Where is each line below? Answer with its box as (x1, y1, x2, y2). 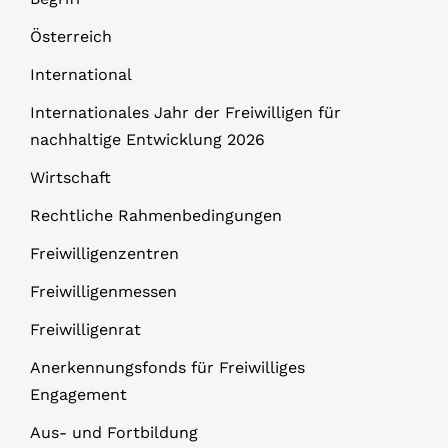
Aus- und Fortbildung (30, 422, 198, 442)
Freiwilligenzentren (30, 243, 179, 263)
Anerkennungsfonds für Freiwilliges (30, 357, 305, 377)
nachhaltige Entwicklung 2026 (30, 129, 265, 149)
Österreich (30, 26, 112, 46)
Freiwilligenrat (30, 319, 141, 339)
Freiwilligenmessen (30, 281, 177, 301)
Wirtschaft (30, 167, 111, 187)
